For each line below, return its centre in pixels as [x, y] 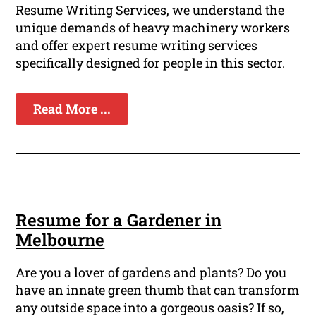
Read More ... [72, 109]
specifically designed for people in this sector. [151, 63]
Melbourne [60, 240]
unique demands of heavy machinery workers [153, 28]
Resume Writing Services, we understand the [150, 10]
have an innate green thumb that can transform [158, 290]
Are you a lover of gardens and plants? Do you [151, 273]
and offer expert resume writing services [137, 45]
